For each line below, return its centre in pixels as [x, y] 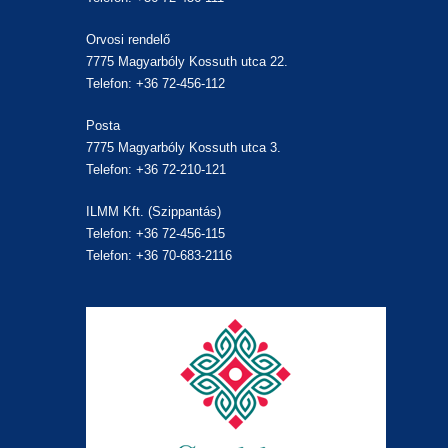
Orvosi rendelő [128, 39]
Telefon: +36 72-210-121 [156, 169]
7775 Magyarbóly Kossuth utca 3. [184, 147]
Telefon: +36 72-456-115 [156, 233]
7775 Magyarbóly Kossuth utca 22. [187, 61]
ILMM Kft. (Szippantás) [154, 211]
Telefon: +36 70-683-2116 [159, 255]
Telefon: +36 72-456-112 [156, 83]
